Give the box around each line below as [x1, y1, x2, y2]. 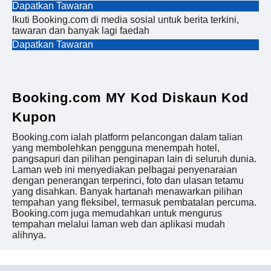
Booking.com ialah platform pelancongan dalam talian [12, 132, 243, 143]
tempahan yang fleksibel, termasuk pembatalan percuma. [12, 197, 256, 208]
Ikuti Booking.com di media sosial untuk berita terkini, [12, 15, 239, 25]
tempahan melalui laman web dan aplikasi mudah [12, 219, 225, 230]
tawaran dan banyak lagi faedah [12, 25, 149, 36]
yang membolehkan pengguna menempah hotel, [12, 143, 220, 154]
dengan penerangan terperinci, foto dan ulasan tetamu [12, 175, 244, 186]
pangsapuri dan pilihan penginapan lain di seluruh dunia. [12, 154, 256, 165]
